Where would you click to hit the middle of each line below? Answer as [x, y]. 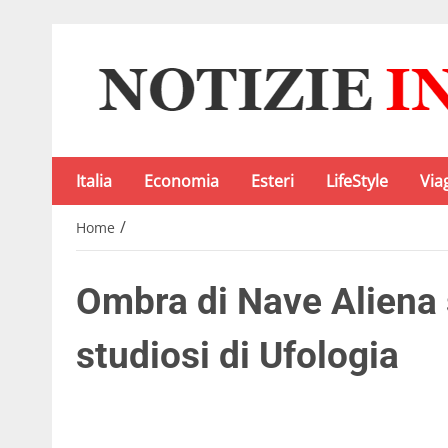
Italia [94, 181]
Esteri [272, 181]
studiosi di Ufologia [237, 356]
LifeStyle [357, 181]
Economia [181, 181]
